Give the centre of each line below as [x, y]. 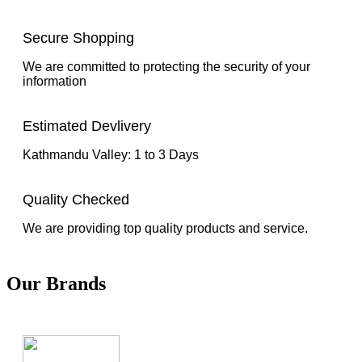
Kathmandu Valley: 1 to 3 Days [111, 155]
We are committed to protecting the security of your [166, 67]
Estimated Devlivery [87, 126]
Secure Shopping [78, 38]
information [55, 82]
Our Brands [56, 284]
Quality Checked [76, 200]
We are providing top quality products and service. [165, 229]
